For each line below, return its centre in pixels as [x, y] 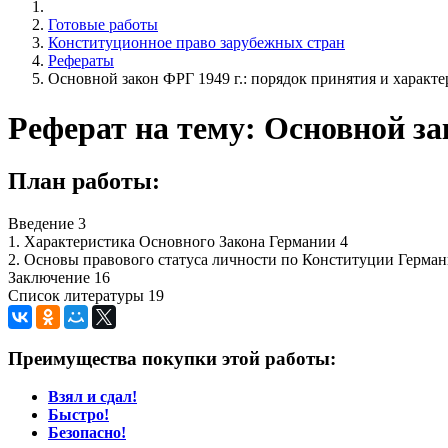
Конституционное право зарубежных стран [196, 43]
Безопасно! [87, 433]
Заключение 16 [59, 277]
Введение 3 [47, 223]
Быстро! [78, 415]
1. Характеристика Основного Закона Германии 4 [178, 241]
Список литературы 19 [86, 295]
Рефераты [81, 61]
